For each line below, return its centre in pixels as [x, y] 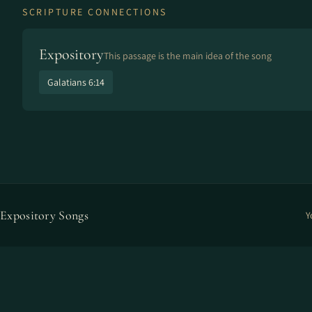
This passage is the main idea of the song [188, 56]
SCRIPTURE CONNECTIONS [95, 12]
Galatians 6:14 [76, 82]
